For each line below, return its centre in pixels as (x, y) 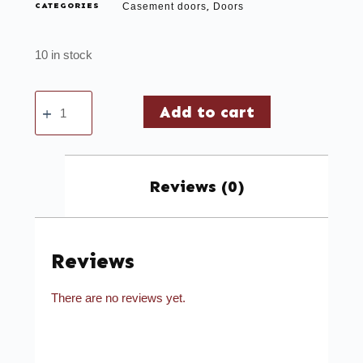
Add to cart (207, 112)
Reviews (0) (196, 187)
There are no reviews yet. (118, 297)
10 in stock (63, 55)
